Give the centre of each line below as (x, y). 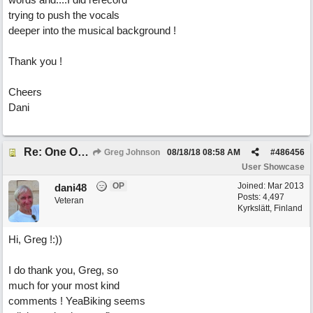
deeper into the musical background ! (92, 30)
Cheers (25, 92)
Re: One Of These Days (83, 152)
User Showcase (273, 167)
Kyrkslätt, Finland (270, 208)
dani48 (71, 188)
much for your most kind (64, 285)
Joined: (253, 186)
